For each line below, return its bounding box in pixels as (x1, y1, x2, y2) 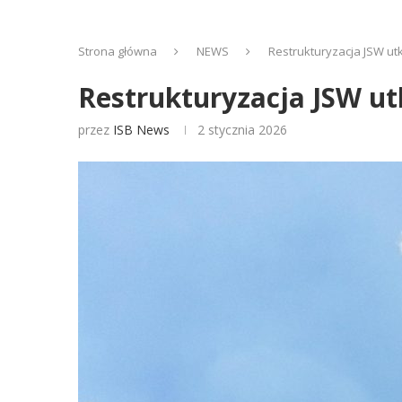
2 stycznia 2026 (197, 121, 287, 138)
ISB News (113, 121, 170, 138)
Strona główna (78, 43, 157, 59)
